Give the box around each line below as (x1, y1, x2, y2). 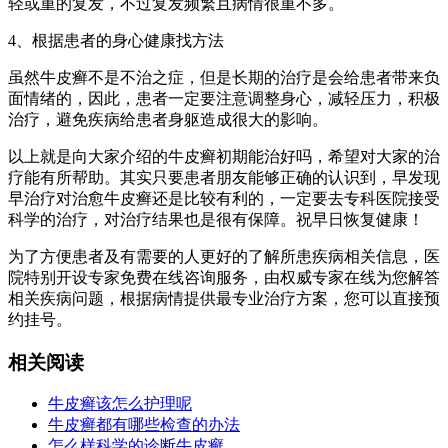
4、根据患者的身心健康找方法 (8, 31, 224, 49)
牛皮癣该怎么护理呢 (48, 395, 192, 413)
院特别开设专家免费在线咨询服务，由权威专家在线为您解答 (8, 268, 440, 286)
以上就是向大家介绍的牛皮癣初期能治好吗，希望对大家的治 (8, 147, 440, 165)
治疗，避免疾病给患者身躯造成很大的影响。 (8, 110, 328, 128)
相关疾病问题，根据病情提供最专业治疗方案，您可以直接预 (8, 289, 440, 307)
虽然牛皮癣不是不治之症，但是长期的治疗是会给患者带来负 (8, 68, 440, 86)
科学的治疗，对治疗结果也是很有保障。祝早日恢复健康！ (8, 210, 424, 228)
